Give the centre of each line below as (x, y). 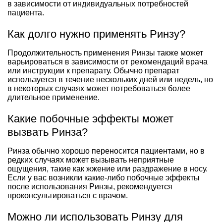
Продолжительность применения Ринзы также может (105, 53)
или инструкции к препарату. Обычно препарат (93, 70)
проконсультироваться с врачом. (68, 195)
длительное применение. (54, 97)
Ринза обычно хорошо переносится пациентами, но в (106, 151)
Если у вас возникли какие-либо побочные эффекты (104, 177)
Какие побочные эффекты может (90, 118)
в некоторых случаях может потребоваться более (99, 88)
